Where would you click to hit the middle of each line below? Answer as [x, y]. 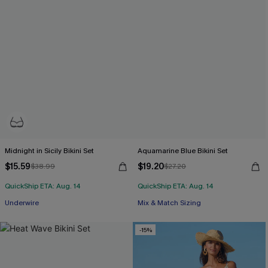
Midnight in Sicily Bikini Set [49, 151]
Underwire [22, 203]
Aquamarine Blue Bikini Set [183, 151]
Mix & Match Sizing [169, 203]
